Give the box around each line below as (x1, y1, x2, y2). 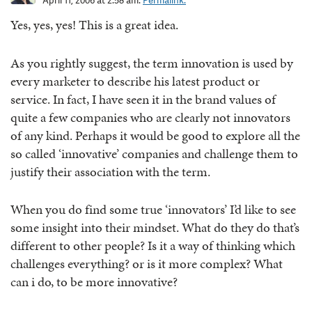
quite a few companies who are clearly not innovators (10, 107, 290, 127)
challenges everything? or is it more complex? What (10, 254, 283, 274)
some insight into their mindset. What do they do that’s (10, 218, 299, 237)
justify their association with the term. (10, 162, 210, 181)
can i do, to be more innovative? (10, 272, 178, 292)
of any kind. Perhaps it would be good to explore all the (10, 125, 300, 145)
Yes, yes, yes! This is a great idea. (10, 15, 178, 35)
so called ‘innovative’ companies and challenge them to (10, 143, 298, 163)
